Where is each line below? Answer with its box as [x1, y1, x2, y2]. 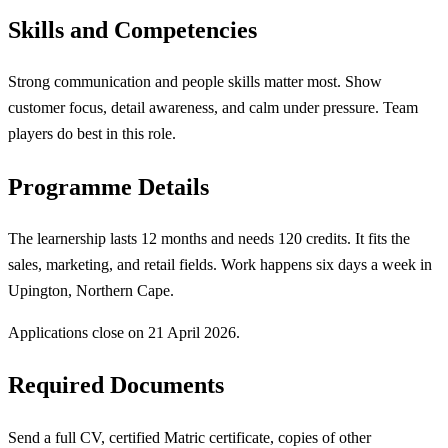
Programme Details [8, 173, 209, 200]
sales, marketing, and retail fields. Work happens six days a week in [8, 256, 432, 274]
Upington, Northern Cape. [8, 282, 174, 300]
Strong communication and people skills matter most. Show [8, 73, 382, 91]
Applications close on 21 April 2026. [8, 323, 240, 341]
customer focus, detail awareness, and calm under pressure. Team [8, 99, 418, 117]
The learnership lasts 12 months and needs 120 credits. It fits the [8, 230, 410, 248]
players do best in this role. [8, 125, 176, 143]
